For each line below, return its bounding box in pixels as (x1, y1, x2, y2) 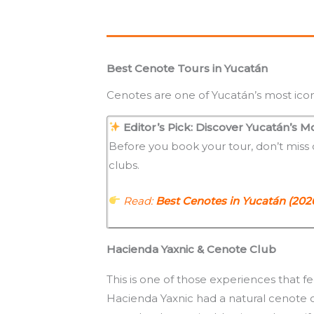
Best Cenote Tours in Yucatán (107, 61, 268, 75)
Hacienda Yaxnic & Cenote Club (107, 242, 276, 256)
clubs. (109, 158, 139, 172)
